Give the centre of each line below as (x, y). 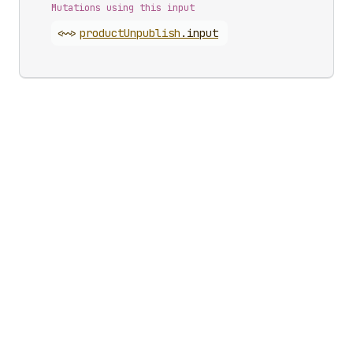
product (102, 33)
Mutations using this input (123, 8)
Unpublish (152, 33)
